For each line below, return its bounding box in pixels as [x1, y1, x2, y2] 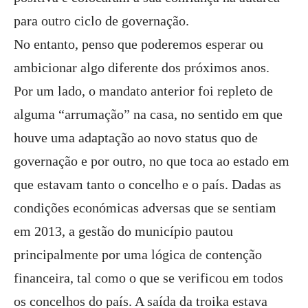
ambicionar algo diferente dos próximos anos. [14, 60, 269, 75]
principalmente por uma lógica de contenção [14, 247, 262, 262]
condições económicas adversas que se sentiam [14, 200, 276, 215]
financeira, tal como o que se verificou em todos [14, 270, 283, 285]
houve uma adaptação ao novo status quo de [14, 130, 258, 145]
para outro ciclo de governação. [14, 13, 189, 28]
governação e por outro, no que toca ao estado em [14, 153, 289, 168]
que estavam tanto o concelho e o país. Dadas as [14, 177, 281, 192]
